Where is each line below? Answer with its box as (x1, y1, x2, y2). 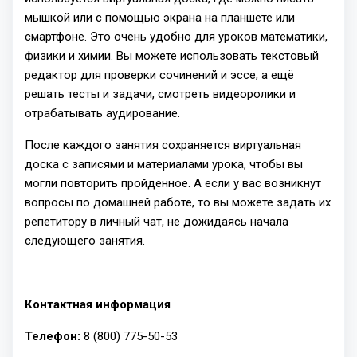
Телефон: (25, 329, 80, 344)
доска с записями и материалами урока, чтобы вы (25, 157, 303, 172)
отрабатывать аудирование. (25, 106, 180, 121)
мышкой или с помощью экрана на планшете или (25, 10, 295, 25)
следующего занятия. (25, 233, 145, 249)
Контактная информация (25, 297, 171, 312)
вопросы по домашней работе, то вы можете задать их (25, 195, 331, 210)
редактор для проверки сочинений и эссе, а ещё (25, 68, 294, 83)
